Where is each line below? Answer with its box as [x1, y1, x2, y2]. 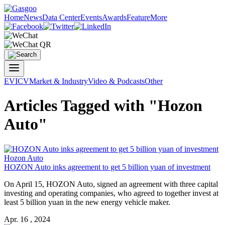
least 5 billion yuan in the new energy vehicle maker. [4, 197, 170, 206]
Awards [102, 13, 127, 22]
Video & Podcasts [88, 77, 145, 85]
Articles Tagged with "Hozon [4, 96, 202, 115]
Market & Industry [29, 77, 88, 85]
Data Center [42, 13, 80, 22]
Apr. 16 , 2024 [4, 214, 50, 223]
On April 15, [4, 179, 46, 188]
